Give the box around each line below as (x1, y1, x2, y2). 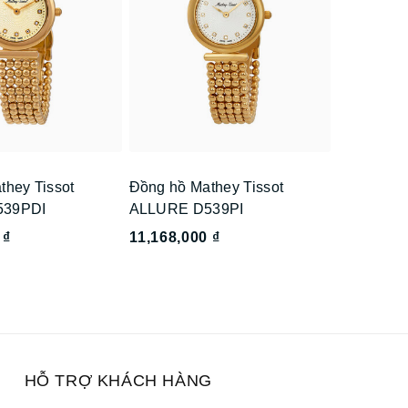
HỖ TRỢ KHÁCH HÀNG (24, 372, 212, 391)
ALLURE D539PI (128, 201, 244, 218)
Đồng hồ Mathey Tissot (128, 179, 284, 196)
